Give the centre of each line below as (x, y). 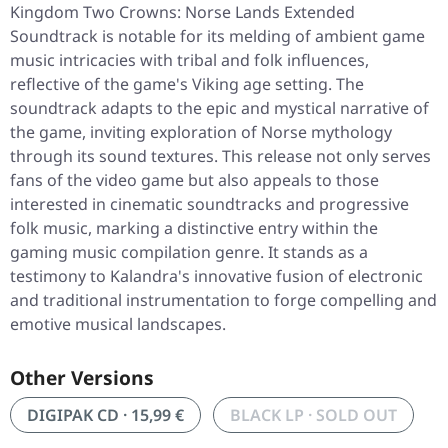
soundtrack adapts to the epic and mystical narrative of (219, 108)
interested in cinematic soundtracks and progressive (209, 204)
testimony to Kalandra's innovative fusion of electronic (216, 276)
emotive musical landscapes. (118, 324)
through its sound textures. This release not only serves (220, 156)
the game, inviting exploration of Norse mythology (201, 132)
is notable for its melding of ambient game (261, 36)
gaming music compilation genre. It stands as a (189, 252)
